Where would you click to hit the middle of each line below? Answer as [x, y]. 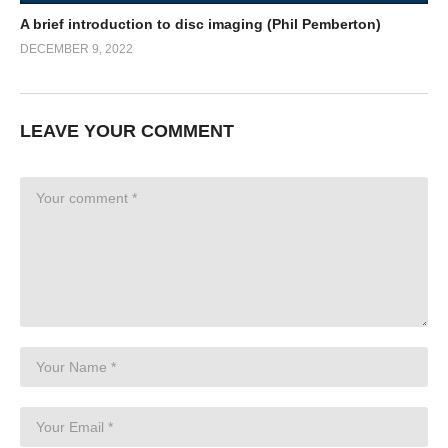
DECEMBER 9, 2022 [76, 49]
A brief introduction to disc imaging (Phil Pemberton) [200, 24]
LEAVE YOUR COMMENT [127, 131]
